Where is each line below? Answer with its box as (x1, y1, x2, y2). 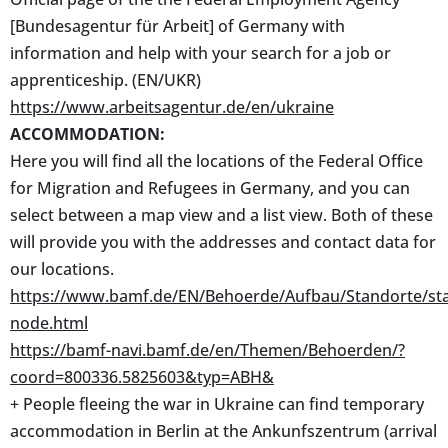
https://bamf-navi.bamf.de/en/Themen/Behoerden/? (10, 338, 405, 361)
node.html (10, 311, 88, 334)
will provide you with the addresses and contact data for (10, 230, 436, 253)
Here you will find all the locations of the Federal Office (10, 149, 423, 172)
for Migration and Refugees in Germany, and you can (10, 176, 410, 199)
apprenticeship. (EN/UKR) (10, 68, 201, 91)
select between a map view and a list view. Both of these (10, 203, 433, 226)
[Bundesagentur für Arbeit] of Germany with (10, 14, 345, 37)
